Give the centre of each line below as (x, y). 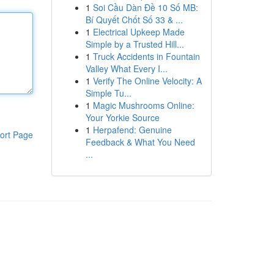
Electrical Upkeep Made (139, 32)
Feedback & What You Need (140, 142)
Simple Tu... (108, 93)
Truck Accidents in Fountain (146, 56)
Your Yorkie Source (122, 117)
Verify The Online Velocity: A (147, 81)
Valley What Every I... (126, 68)
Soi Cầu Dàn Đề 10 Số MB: (145, 7)
